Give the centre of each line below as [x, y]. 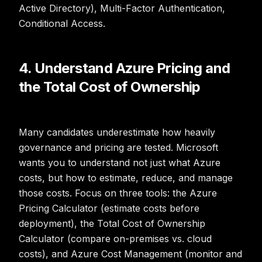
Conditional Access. [62, 23]
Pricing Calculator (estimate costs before [109, 208]
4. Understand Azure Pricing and [125, 68]
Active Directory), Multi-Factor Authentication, [122, 8]
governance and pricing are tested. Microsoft [118, 147]
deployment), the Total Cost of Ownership [112, 223]
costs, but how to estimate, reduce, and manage [126, 178]
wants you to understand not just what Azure [120, 163]
